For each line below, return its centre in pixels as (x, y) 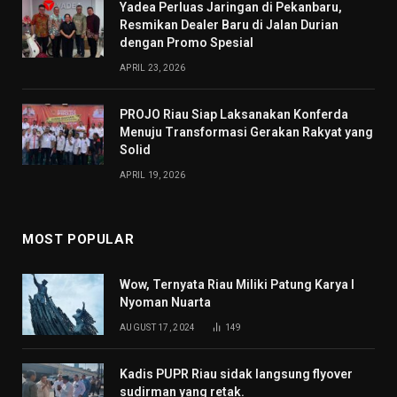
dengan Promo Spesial (187, 43)
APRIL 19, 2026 (153, 175)
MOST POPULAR (78, 240)
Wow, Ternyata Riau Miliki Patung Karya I (237, 285)
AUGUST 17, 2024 (158, 328)
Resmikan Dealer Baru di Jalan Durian (229, 25)
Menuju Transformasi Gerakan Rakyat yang (246, 132)
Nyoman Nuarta (165, 303)
